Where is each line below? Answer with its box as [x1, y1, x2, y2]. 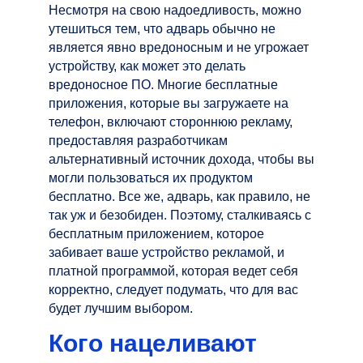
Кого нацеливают [49, 329, 257, 357]
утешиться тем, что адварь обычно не [49, 21, 275, 36]
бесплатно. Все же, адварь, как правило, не [49, 189, 310, 203]
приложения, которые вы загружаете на [49, 96, 288, 110]
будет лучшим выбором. [49, 301, 193, 315]
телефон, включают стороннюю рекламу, [49, 114, 293, 129]
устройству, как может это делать [49, 58, 246, 73]
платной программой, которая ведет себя [49, 263, 298, 278]
